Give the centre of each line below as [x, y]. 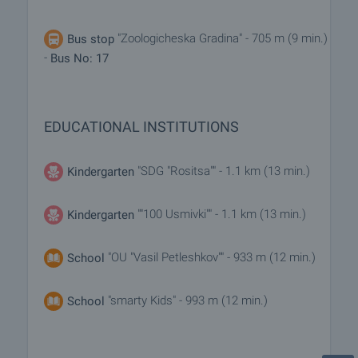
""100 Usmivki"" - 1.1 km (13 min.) [222, 214]
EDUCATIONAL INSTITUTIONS [141, 126]
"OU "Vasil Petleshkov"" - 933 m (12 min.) [210, 257]
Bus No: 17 [80, 58]
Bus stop [91, 39]
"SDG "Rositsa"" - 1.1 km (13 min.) [222, 171]
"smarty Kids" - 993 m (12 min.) [188, 300]
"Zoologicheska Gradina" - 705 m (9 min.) [221, 39]
